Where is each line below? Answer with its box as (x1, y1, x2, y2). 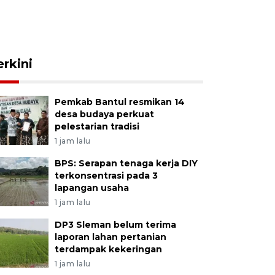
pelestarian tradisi (54, 121, 139, 132)
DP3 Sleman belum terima (54, 219, 176, 230)
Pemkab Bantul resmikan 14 (54, 96, 185, 107)
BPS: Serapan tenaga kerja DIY (54, 158, 198, 169)
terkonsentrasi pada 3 (54, 170, 158, 181)
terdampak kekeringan (54, 244, 162, 255)
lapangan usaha (54, 182, 129, 193)
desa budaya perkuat (54, 109, 154, 120)
